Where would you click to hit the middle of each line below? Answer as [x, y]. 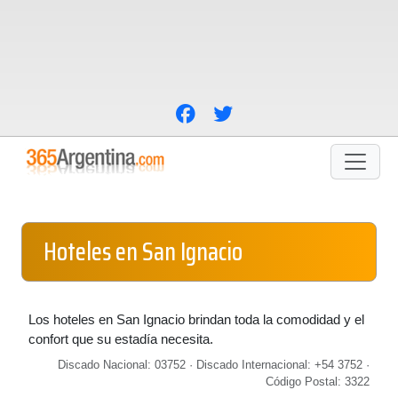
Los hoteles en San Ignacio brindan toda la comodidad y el [196, 319]
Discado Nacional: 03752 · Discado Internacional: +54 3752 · [214, 365]
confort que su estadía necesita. [121, 339]
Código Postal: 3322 [318, 382]
